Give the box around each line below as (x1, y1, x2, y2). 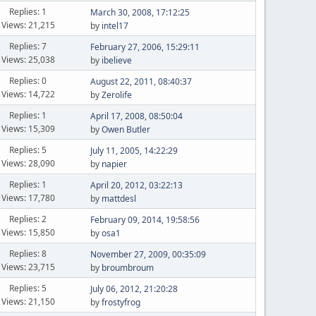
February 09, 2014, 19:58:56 (90, 214, 200, 226)
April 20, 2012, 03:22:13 (90, 179, 183, 191)
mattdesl (101, 193, 136, 205)
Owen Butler (101, 123, 150, 135)
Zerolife (101, 89, 132, 101)
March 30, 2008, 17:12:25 (90, 6, 190, 18)
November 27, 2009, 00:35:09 (90, 248, 206, 260)
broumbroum (101, 262, 154, 274)
